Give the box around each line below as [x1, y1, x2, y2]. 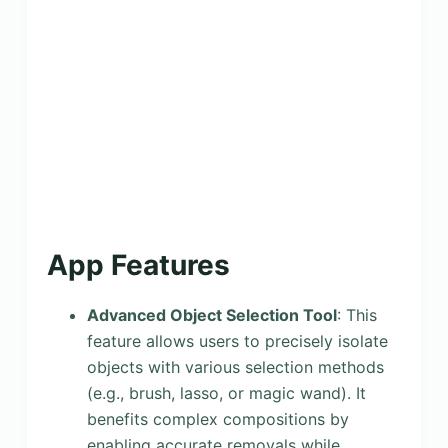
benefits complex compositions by [86, 408, 349, 429]
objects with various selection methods [86, 356, 384, 377]
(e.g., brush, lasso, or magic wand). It [86, 382, 366, 403]
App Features [46, 248, 230, 282]
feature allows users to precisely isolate [86, 330, 388, 351]
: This [336, 304, 377, 325]
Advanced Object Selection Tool [86, 304, 337, 325]
